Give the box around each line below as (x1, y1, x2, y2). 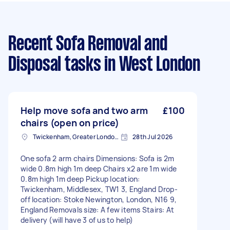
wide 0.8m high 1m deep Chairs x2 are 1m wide (21, 164, 177, 174)
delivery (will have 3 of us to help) (21, 215, 133, 225)
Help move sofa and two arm (21, 104, 148, 117)
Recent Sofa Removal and (8, 35, 167, 54)
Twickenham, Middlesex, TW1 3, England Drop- (21, 184, 178, 194)
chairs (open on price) (21, 117, 120, 129)
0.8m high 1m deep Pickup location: (21, 174, 140, 184)
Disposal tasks (8, 56, 101, 74)
